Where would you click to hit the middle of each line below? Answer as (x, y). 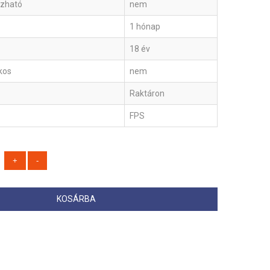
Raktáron (147, 94)
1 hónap (145, 27)
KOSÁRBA (76, 199)
